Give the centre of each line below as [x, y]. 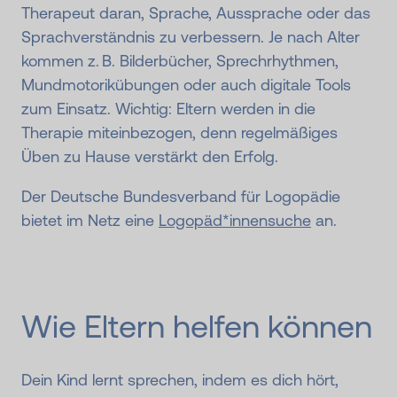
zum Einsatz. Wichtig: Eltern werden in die [168, 109]
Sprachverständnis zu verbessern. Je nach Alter [191, 37]
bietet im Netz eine [90, 221]
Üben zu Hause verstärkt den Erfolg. [150, 157]
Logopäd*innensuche [235, 221]
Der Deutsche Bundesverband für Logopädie [181, 197]
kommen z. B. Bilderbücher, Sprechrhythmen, [180, 61]
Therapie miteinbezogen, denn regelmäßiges [179, 133]
